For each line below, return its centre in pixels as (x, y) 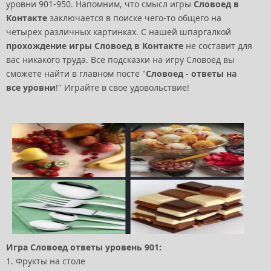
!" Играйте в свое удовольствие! (122, 87)
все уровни (31, 87)
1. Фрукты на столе (46, 261)
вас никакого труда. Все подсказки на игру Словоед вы (120, 59)
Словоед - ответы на (191, 73)
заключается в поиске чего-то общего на (134, 18)
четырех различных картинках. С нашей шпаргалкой (119, 31)
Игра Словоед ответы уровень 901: (84, 247)
